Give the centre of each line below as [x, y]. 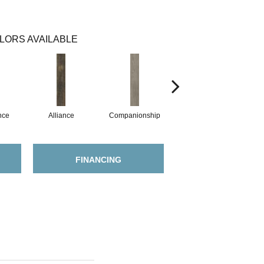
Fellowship [208, 115]
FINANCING [98, 159]
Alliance [61, 115]
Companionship [135, 115]
